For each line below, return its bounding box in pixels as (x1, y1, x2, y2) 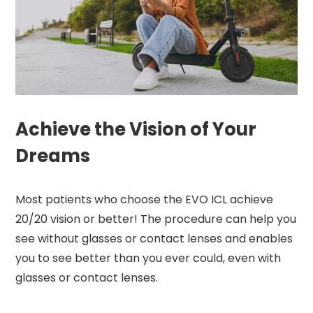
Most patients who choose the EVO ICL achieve (15, 191, 274, 208)
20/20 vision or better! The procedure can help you (15, 210, 297, 227)
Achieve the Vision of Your (15, 116, 257, 142)
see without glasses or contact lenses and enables (15, 230, 293, 247)
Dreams (15, 143, 91, 168)
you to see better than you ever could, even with (15, 249, 282, 266)
